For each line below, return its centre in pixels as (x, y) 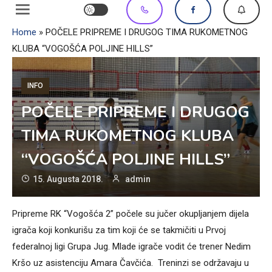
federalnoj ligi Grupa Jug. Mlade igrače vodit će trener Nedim (131, 246)
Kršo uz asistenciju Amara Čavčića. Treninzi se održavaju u (131, 263)
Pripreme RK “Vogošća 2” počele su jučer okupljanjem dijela (131, 213)
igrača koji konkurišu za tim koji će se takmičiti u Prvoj (119, 230)
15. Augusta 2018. (68, 179)
